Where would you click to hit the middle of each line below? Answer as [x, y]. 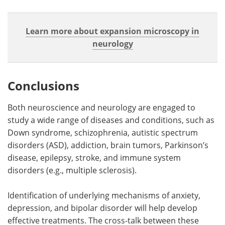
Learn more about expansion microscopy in [113, 31]
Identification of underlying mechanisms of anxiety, [104, 195]
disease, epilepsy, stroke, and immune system [94, 157]
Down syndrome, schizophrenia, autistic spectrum [103, 132]
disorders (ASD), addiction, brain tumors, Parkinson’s [108, 145]
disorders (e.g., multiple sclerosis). [72, 170]
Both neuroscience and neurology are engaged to [101, 107]
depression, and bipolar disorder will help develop [102, 208]
